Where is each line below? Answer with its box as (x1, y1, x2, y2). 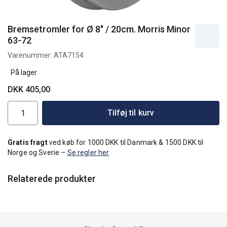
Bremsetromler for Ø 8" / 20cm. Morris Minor (8, 24, 191, 34)
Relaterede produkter (8, 173, 96, 184)
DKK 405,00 (8, 85, 50, 94)
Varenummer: (8, 51, 54, 59)
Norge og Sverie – (8, 148, 67, 157)
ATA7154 (54, 51, 84, 59)
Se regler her (67, 148, 109, 157)
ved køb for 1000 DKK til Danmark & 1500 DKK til (47, 138, 204, 146)
